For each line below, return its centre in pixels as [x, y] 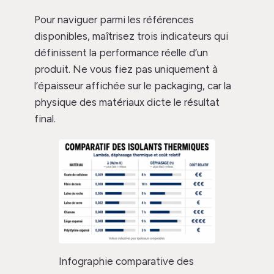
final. [45, 118]
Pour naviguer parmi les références [114, 19]
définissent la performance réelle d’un [121, 52]
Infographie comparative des [126, 261]
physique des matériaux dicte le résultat [127, 102]
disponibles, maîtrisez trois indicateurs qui [131, 36]
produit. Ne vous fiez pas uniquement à [126, 69]
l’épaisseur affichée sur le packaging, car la [133, 85]
